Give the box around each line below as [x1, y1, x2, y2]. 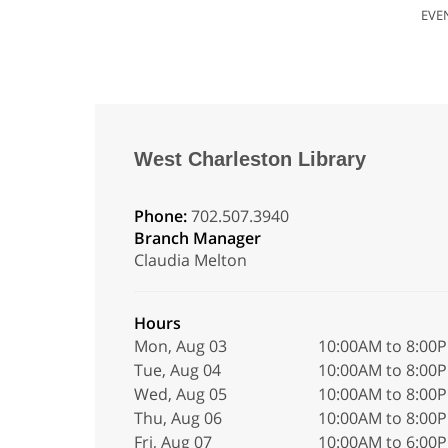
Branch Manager [133, 227, 261, 249]
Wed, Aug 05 [133, 383, 227, 405]
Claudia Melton [133, 249, 247, 271]
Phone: [133, 205, 191, 227]
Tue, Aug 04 [133, 359, 221, 381]
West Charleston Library [133, 148, 366, 170]
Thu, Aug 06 [133, 407, 222, 429]
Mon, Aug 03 [133, 335, 227, 357]
